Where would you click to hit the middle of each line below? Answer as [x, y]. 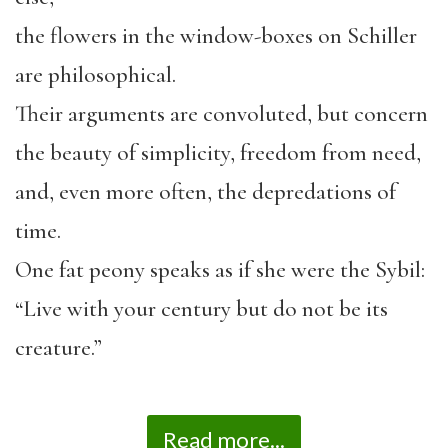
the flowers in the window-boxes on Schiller [216, 35]
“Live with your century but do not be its [201, 308]
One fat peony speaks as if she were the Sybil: [220, 269]
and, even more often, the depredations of [205, 191]
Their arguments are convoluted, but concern [221, 113]
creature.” [58, 347]
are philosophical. [95, 74]
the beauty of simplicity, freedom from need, [218, 152]
